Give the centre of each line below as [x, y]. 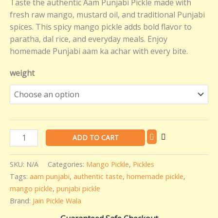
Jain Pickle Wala [57, 201]
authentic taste [98, 177]
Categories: [67, 164]
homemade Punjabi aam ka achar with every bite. [99, 51]
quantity [24, 9]
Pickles [144, 164]
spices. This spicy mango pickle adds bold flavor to [101, 27]
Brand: [21, 201]
